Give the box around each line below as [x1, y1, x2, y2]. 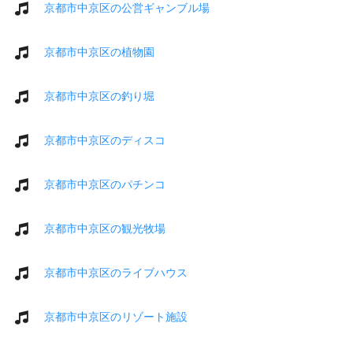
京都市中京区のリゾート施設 [44, 310, 188, 323]
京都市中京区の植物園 [44, 45, 154, 58]
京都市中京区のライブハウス [44, 266, 188, 279]
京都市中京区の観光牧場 [44, 221, 165, 235]
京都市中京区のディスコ [44, 133, 165, 147]
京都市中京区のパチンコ [44, 177, 165, 191]
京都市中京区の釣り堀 [44, 89, 154, 102]
